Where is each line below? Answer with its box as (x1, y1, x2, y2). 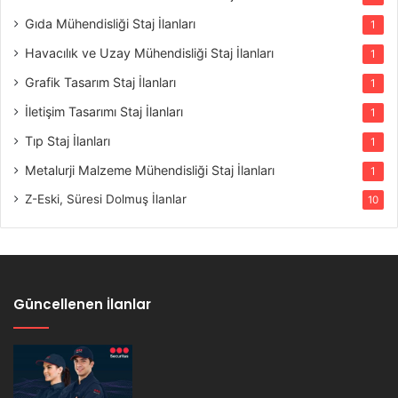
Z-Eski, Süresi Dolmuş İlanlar (25, 191, 187, 206)
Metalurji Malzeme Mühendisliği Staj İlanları (25, 162, 275, 178)
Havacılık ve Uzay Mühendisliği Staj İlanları (25, 44, 274, 60)
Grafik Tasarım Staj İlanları (25, 74, 176, 90)
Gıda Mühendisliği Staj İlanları (25, 15, 195, 31)
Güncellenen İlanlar (13, 294, 151, 314)
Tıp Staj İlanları (25, 132, 110, 148)
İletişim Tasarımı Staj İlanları (25, 103, 183, 119)
